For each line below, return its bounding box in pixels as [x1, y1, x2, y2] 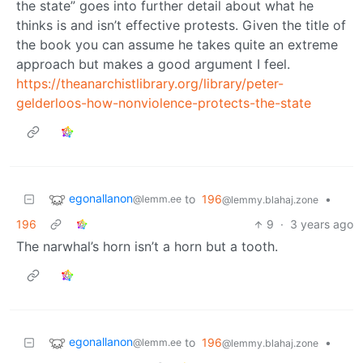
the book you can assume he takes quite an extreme [16, 36, 338, 53]
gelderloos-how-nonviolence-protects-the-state [16, 95, 311, 112]
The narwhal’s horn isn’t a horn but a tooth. [16, 238, 278, 255]
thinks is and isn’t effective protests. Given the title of [16, 17, 346, 34]
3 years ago [290, 217, 353, 232]
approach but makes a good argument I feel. [16, 56, 290, 73]
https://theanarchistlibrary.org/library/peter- [16, 75, 284, 92]
